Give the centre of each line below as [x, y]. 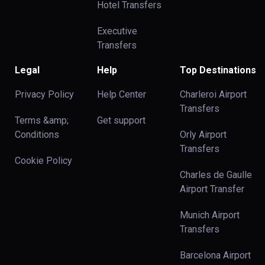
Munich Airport [209, 215]
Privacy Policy [44, 94]
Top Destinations [218, 70]
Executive [117, 31]
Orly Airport [203, 135]
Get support [122, 120]
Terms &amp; [42, 120]
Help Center [122, 94]
